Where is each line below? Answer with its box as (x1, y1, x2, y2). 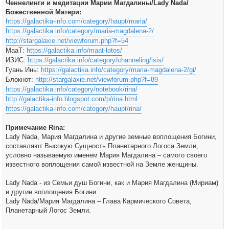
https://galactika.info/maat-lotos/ (27, 47, 122, 54)
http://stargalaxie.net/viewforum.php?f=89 (35, 76, 158, 83)
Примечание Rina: (6, 124, 65, 131)
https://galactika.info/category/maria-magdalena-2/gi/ (41, 66, 196, 74)
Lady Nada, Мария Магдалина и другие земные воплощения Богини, (6, 133, 217, 141)
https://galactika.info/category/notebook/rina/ (6, 85, 138, 93)
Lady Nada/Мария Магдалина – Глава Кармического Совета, (6, 197, 192, 205)
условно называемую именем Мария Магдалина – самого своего (6, 151, 207, 159)
